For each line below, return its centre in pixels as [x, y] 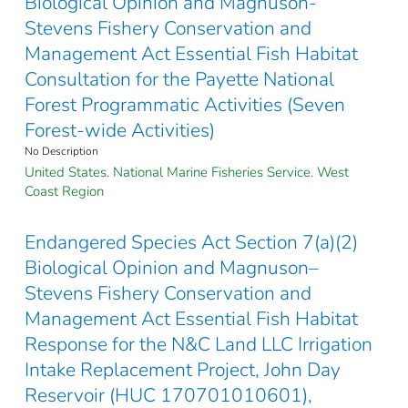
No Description [61, 152]
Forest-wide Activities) [120, 131]
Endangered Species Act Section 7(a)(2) [191, 243]
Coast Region [64, 192]
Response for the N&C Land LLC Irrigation [199, 345]
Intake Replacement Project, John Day [183, 370]
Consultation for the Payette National [179, 80]
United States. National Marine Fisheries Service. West [187, 173]
